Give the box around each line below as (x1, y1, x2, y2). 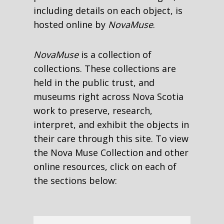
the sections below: (33, 174, 117, 186)
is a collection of (78, 48, 152, 60)
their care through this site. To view (33, 132, 189, 144)
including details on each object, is (33, 4, 183, 16)
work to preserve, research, (33, 104, 153, 116)
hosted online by (33, 18, 108, 30)
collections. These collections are (33, 62, 176, 74)
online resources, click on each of (33, 160, 177, 172)
